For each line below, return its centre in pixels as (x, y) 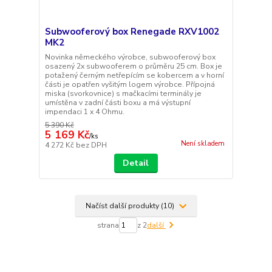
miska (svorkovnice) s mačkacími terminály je (123, 94)
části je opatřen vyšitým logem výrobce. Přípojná (130, 85)
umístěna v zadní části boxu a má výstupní (117, 103)
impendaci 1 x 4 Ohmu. (84, 112)
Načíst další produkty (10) (131, 206)
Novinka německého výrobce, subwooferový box (130, 57)
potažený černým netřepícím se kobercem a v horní (134, 76)
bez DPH (91, 145)
